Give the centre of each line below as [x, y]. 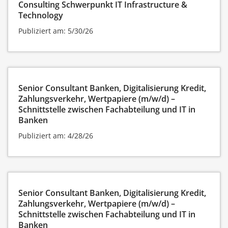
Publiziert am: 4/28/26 [56, 135]
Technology [41, 15]
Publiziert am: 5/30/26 [56, 31]
